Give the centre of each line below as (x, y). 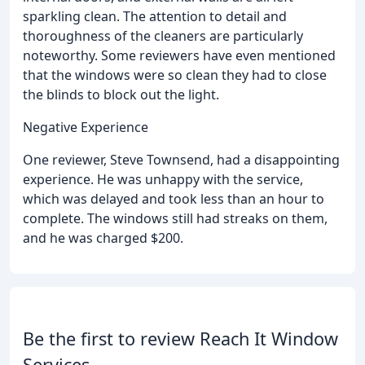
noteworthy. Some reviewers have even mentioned (179, 55)
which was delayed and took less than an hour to (174, 198)
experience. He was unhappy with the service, (163, 179)
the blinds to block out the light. (121, 94)
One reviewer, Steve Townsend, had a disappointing (181, 159)
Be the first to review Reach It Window (180, 338)
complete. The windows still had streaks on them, (175, 218)
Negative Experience (86, 127)
